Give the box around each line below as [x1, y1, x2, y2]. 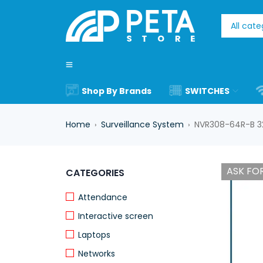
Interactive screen [78, 210, 153, 222]
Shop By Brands [82, 85, 151, 97]
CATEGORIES [66, 166, 124, 180]
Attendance [78, 191, 127, 203]
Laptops [78, 229, 110, 241]
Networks [78, 248, 115, 259]
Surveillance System [101, 119, 184, 130]
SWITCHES [185, 85, 230, 97]
